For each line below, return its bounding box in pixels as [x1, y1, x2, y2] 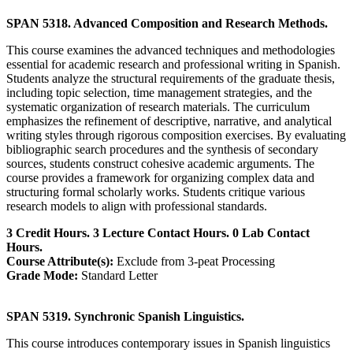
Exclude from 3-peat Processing [113, 254, 275, 268]
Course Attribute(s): [6, 254, 113, 268]
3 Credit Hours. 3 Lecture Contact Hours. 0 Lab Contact [6, 225, 310, 240]
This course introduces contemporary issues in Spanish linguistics [6, 336, 330, 350]
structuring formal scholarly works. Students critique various [6, 184, 305, 199]
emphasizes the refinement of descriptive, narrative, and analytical [6, 113, 332, 128]
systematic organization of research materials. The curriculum [6, 99, 310, 113]
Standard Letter [78, 268, 158, 282]
